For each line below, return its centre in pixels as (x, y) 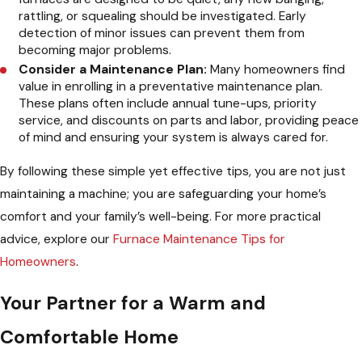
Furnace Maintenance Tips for (199, 240)
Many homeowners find (276, 70)
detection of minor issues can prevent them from (162, 34)
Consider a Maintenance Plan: (113, 70)
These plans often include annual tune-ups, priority (168, 104)
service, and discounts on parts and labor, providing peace (189, 121)
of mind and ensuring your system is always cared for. (174, 138)
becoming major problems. (95, 51)
